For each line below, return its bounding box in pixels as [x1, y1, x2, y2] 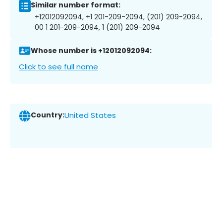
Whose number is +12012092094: [31, 46, 152, 56]
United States [64, 110, 116, 121]
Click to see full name [19, 61, 98, 72]
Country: [31, 110, 64, 120]
